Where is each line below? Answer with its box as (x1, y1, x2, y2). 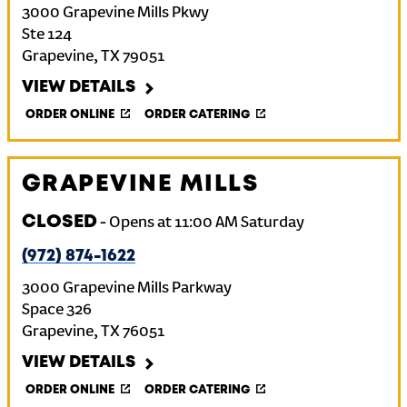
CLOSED (21, 213, 97, 231)
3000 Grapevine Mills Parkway (21, 280, 232, 298)
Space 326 (21, 302, 92, 320)
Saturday (240, 214, 304, 233)
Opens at (108, 214, 172, 233)
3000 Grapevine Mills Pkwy (21, 5, 209, 23)
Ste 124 (21, 26, 72, 45)
